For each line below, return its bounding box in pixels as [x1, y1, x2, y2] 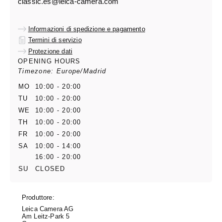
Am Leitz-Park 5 [22, 212, 70, 220]
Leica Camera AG [22, 205, 74, 213]
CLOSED [35, 165, 65, 172]
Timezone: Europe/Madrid [18, 67, 107, 75]
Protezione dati [28, 47, 73, 55]
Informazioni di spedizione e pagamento [28, 25, 145, 33]
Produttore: [22, 193, 55, 201]
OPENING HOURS [18, 57, 81, 65]
